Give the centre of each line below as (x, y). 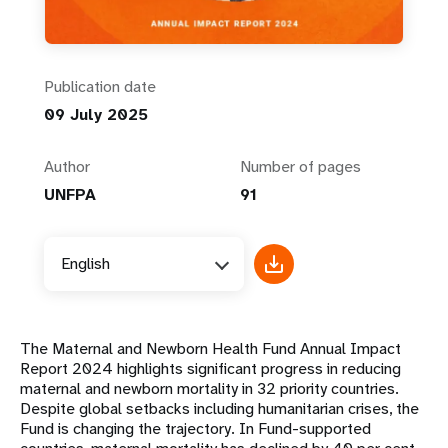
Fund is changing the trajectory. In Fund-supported (195, 429)
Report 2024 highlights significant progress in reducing (210, 369)
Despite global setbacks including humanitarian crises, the (219, 409)
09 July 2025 (96, 115)
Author (67, 167)
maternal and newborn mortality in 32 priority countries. (209, 389)
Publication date (100, 87)
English (85, 264)
